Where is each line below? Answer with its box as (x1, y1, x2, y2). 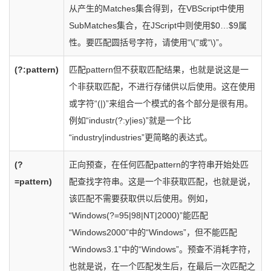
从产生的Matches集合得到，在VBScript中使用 (69, 4, 244, 13)
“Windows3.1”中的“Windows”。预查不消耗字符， (69, 244, 255, 254)
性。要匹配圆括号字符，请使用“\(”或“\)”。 (69, 38, 227, 47)
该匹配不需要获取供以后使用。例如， (69, 194, 213, 203)
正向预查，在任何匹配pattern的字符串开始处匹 (69, 160, 249, 169)
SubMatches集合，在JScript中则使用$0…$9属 (69, 21, 247, 30)
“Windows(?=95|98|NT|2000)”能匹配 (69, 211, 208, 220)
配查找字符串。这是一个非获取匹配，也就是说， (69, 177, 255, 186)
